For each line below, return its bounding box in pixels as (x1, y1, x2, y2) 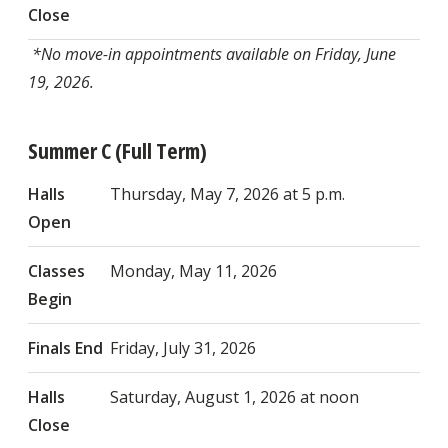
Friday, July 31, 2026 (110, 337, 257, 360)
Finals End (28, 337, 103, 360)
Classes (28, 260, 85, 283)
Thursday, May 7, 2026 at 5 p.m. (110, 183, 346, 206)
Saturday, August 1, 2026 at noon (110, 386, 360, 409)
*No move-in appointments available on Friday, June (32, 43, 396, 66)
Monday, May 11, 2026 (110, 260, 278, 283)
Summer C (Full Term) (28, 135, 207, 166)
